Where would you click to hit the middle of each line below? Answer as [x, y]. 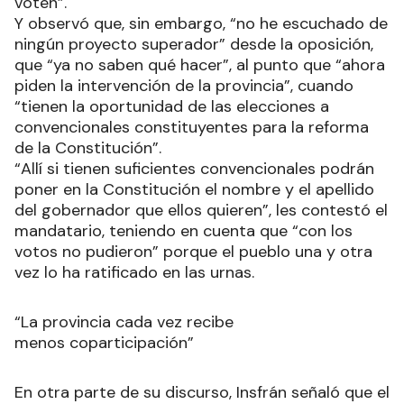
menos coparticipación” [104, 342]
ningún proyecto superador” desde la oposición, [194, 44]
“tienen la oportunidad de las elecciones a [172, 106]
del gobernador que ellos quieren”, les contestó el [201, 210]
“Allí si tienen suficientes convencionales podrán [194, 168]
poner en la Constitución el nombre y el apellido [194, 189]
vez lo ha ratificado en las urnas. [134, 272]
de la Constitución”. [90, 147]
